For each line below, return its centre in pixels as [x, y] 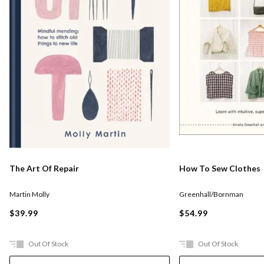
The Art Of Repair [44, 168]
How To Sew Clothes [220, 168]
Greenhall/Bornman [211, 194]
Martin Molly [29, 194]
